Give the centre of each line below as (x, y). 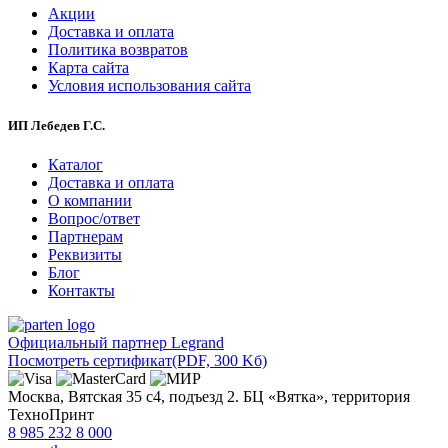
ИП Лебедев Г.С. (56, 125)
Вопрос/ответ (94, 218)
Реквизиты (85, 254)
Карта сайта (88, 68)
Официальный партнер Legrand (116, 342)
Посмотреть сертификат (90, 360)
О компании (90, 200)
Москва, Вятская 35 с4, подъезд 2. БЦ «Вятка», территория (209, 396)
